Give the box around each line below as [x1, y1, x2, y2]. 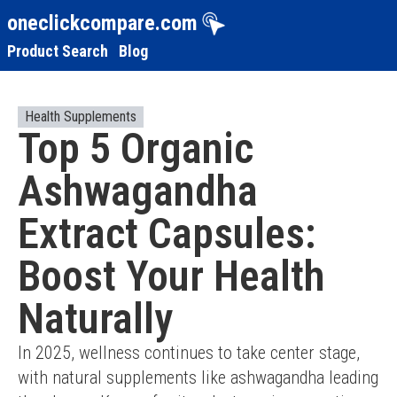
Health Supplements [25, 108, 136, 125]
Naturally [18, 293, 173, 344]
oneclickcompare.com [7, 11, 198, 35]
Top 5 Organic [18, 123, 253, 174]
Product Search [7, 41, 108, 60]
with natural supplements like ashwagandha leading [18, 367, 378, 388]
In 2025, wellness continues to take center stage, [18, 342, 360, 363]
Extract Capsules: [18, 208, 315, 259]
